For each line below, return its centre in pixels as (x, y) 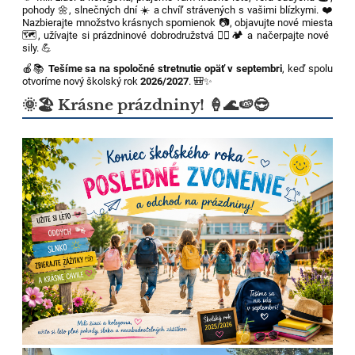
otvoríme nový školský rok (82, 82)
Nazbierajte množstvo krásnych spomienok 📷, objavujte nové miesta (177, 23)
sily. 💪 (37, 48)
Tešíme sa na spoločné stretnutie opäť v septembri (165, 69)
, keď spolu (307, 69)
